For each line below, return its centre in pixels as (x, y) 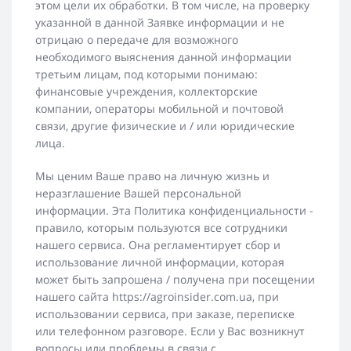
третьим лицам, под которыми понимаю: (147, 74)
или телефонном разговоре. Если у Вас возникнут (170, 331)
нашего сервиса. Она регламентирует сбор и (158, 245)
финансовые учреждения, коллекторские (147, 92)
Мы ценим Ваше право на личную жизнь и (152, 176)
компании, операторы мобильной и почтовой (159, 109)
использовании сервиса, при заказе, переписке (165, 314)
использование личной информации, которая (160, 262)
